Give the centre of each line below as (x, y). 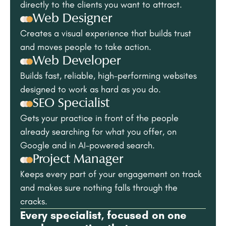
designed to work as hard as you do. (91, 90)
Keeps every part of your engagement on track (111, 174)
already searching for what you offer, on (98, 132)
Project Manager (78, 160)
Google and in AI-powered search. (88, 146)
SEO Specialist (71, 104)
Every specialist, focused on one (103, 215)
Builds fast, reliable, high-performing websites (108, 76)
